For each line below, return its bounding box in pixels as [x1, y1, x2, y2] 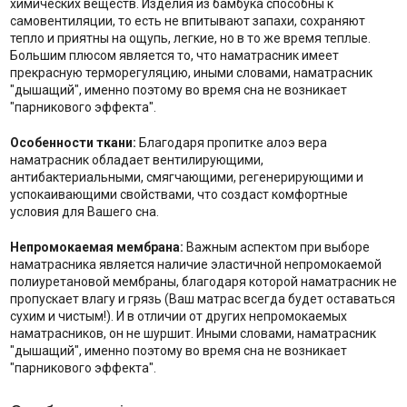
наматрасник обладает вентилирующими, [9, 153, 263, 168]
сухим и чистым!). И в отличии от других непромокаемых [9, 309, 347, 324]
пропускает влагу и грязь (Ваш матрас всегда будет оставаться [9, 292, 395, 307]
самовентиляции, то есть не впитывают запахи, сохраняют [9, 14, 365, 29]
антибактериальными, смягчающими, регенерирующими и [9, 170, 363, 185]
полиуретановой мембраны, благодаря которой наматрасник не [9, 274, 397, 290]
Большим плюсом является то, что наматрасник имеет [9, 48, 339, 64]
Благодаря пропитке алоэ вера [138, 135, 327, 151]
